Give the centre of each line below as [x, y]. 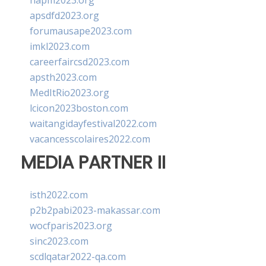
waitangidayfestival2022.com [93, 123]
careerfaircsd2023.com [80, 62]
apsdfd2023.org [64, 15]
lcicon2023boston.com [79, 108]
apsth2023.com [63, 77]
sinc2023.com [59, 241]
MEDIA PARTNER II [93, 162]
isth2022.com [59, 195]
